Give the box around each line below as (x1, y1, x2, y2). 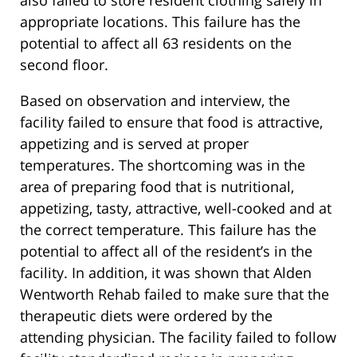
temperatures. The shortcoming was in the (20, 155, 305, 175)
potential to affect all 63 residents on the (20, 33, 292, 53)
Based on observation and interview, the (20, 90, 290, 110)
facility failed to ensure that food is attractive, (20, 112, 323, 131)
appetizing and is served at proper (20, 133, 249, 153)
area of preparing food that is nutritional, (20, 176, 294, 196)
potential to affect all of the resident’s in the (20, 241, 312, 261)
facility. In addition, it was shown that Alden (20, 262, 312, 282)
